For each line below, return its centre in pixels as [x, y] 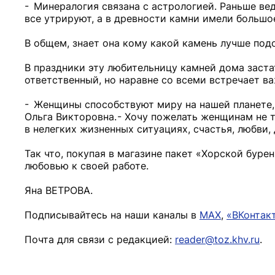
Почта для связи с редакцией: [100, 239]
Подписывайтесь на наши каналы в [112, 215]
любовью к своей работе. [87, 166]
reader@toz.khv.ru [217, 239]
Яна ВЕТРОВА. [59, 190]
